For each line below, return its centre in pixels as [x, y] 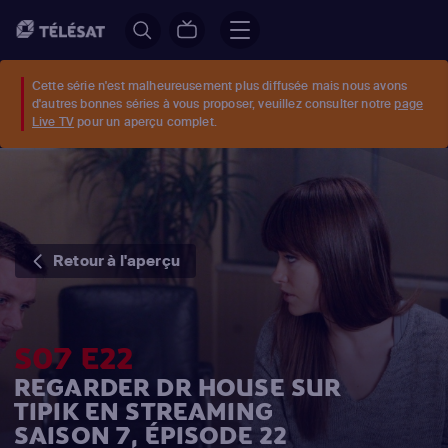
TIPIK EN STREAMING [143, 412]
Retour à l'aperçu [116, 260]
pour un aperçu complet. [145, 121]
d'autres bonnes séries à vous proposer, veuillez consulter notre [213, 103]
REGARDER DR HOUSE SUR [178, 388]
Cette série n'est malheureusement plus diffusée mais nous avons [220, 85]
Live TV [53, 121]
